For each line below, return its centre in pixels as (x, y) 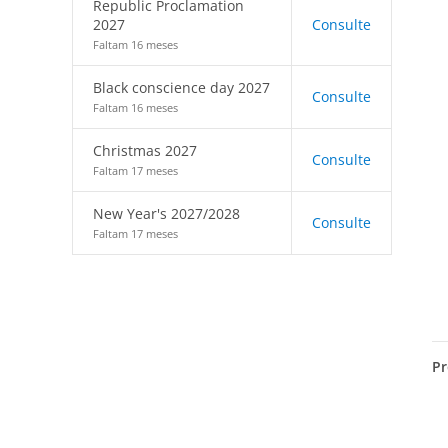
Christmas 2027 (145, 150)
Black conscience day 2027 (181, 87)
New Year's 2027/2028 (166, 213)
